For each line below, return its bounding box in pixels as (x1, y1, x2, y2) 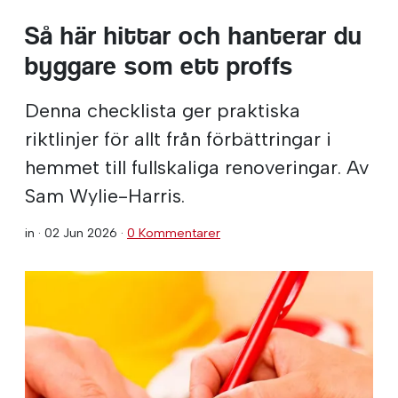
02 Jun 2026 (44, 224, 117, 241)
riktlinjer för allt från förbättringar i (25, 126, 331, 150)
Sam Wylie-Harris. (25, 183, 185, 207)
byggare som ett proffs (25, 51, 293, 81)
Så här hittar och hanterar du (25, 20, 362, 51)
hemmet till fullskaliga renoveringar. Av (25, 155, 369, 179)
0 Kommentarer (127, 224, 220, 241)
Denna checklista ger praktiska (25, 98, 300, 122)
